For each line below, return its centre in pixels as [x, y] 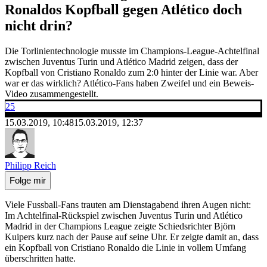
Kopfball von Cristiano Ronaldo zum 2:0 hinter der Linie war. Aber [131, 72]
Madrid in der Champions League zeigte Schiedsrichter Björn [120, 226]
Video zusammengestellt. [52, 94]
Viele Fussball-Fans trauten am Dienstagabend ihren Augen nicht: [128, 204]
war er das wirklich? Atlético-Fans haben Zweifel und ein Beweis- [129, 83]
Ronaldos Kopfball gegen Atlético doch [123, 9]
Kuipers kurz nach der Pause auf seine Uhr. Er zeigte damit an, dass [132, 237]
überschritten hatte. [40, 258]
